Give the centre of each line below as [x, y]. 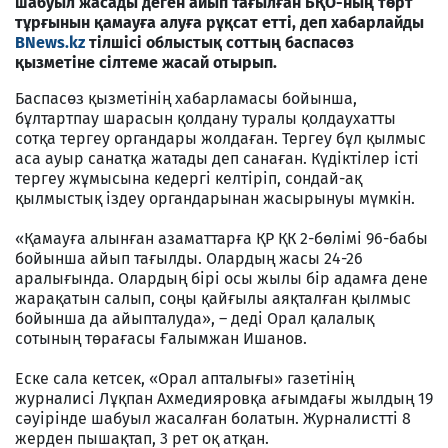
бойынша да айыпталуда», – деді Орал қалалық [194, 318]
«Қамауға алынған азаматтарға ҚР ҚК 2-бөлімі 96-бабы [221, 238]
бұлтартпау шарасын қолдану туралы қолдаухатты [205, 118]
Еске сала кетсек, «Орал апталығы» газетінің [184, 378]
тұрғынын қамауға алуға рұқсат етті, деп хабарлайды [219, 22]
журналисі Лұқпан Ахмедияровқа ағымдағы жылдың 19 [224, 398]
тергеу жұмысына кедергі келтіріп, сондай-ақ [188, 178]
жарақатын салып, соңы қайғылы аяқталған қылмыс [213, 298]
